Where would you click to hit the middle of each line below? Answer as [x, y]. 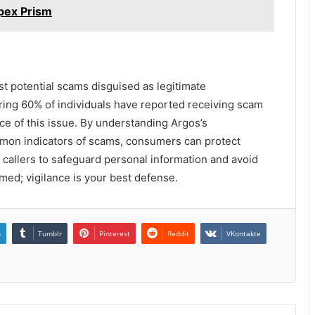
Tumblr [50, 234]
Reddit [178, 234]
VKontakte [244, 234]
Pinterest [115, 234]
